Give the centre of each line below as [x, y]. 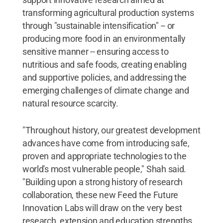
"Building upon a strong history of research [103, 182]
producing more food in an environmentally [104, 38]
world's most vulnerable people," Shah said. [104, 169]
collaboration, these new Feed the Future [100, 195]
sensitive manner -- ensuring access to [95, 51]
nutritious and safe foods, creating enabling [104, 64]
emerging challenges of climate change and [106, 90]
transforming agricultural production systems [108, 12]
